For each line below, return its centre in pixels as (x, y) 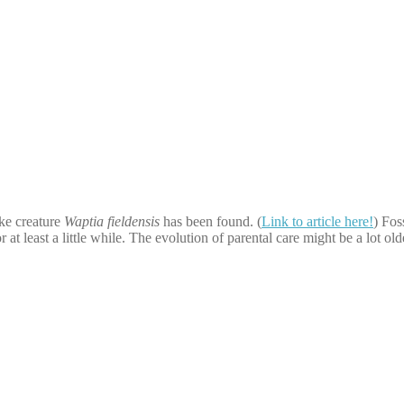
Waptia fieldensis (112, 221)
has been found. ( (211, 221)
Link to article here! (317, 221)
